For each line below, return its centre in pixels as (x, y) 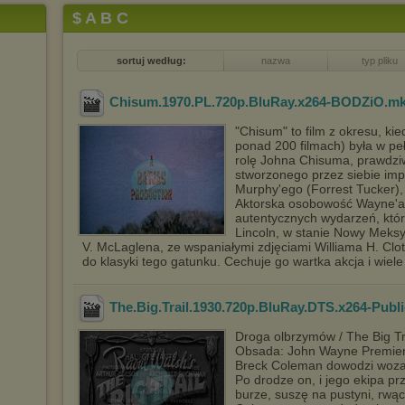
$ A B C (100, 18)
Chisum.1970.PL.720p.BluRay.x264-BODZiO (247, 102)
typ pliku (379, 61)
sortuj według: (151, 61)
